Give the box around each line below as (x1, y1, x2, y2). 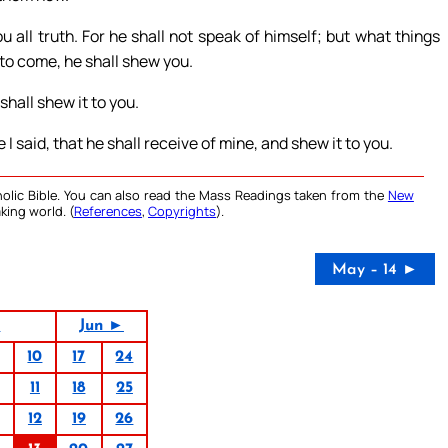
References (74, 201, 142, 220)
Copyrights (148, 201, 216, 220)
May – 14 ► (331, 261, 418, 278)
